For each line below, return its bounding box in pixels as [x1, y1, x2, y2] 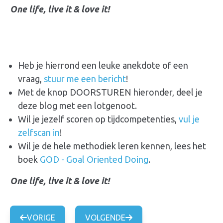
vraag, [18, 74, 44, 84]
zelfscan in [18, 127, 60, 138]
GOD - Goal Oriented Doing [40, 154, 148, 165]
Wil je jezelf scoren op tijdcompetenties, [18, 114, 179, 124]
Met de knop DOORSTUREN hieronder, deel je [18, 87, 203, 98]
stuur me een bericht [44, 74, 126, 84]
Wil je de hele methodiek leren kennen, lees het [18, 141, 206, 151]
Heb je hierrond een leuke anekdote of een [18, 60, 188, 71]
